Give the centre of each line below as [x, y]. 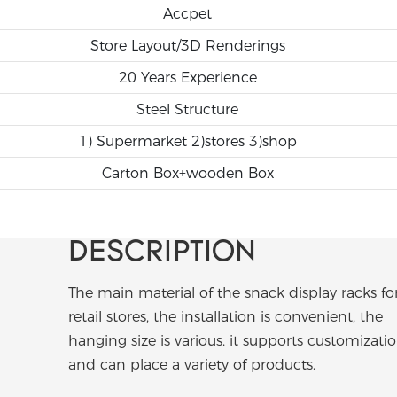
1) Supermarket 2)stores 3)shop [187, 141]
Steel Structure [187, 109]
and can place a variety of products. [191, 365]
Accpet [187, 13]
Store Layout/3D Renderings [187, 45]
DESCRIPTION [162, 253]
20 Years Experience [187, 77]
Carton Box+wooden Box [187, 173]
